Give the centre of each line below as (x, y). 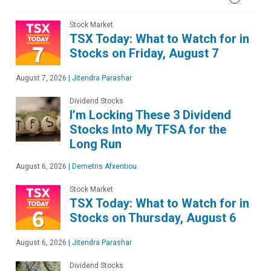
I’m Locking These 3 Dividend (150, 115)
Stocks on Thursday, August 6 (153, 217)
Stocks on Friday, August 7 (144, 53)
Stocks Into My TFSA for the (148, 129)
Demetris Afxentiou (103, 166)
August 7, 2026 (41, 78)
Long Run (96, 144)
